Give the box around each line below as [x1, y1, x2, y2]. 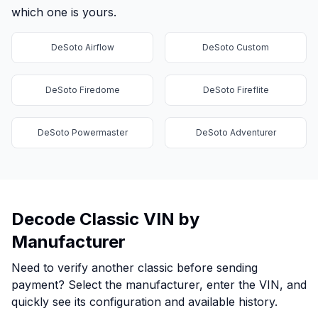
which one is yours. [11, 5, 116, 20]
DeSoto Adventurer [195, 127, 276, 138]
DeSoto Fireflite [202, 84, 269, 96]
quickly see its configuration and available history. [11, 295, 278, 309]
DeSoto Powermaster [37, 127, 128, 138]
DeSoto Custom [202, 42, 269, 53]
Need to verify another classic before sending [11, 261, 258, 275]
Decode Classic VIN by [11, 209, 199, 230]
